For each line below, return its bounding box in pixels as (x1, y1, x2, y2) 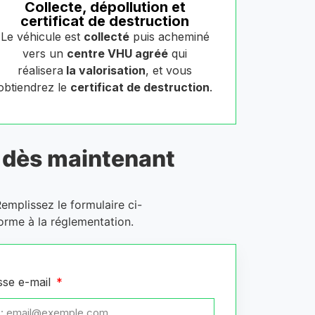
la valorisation (63, 63, 146, 78)
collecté (83, 30, 129, 44)
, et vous (146, 63, 193, 78)
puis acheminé (129, 30, 210, 44)
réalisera (18, 63, 64, 78)
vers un (22, 46, 67, 61)
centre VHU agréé (67, 46, 169, 61)
